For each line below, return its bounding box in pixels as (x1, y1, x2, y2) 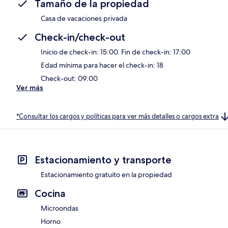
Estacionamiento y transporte (35, 154, 172, 166)
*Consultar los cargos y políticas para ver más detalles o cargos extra (16, 111, 219, 121)
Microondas (41, 204, 78, 213)
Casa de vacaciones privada (41, 13, 127, 23)
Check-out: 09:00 (41, 73, 98, 83)
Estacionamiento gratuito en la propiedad (41, 170, 172, 180)
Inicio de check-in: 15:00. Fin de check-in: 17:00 (41, 47, 190, 56)
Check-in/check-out (35, 31, 125, 43)
